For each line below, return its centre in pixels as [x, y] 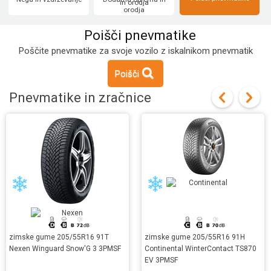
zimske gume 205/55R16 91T [59, 237]
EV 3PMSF [161, 260]
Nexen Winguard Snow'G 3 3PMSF [65, 249]
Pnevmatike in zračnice [80, 98]
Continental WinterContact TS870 [201, 249]
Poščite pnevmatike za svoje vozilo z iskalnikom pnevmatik [135, 51]
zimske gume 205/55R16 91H [195, 237]
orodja [134, 9]
